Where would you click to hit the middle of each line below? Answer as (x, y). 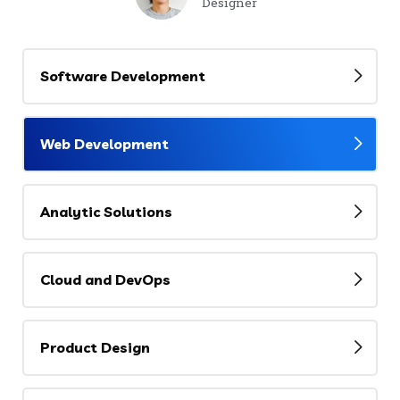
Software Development (123, 75)
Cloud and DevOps (105, 279)
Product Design (95, 347)
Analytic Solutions (106, 211)
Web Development (104, 143)
